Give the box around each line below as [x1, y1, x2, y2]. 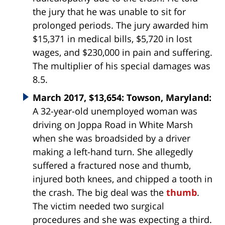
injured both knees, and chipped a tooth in [33, 173, 212, 185]
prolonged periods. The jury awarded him [33, 19, 208, 32]
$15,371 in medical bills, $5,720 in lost [33, 33, 192, 45]
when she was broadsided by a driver [33, 132, 190, 145]
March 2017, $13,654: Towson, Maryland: [33, 91, 211, 104]
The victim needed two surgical [33, 200, 164, 212]
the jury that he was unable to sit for [33, 6, 186, 18]
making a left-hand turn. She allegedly [33, 146, 193, 158]
